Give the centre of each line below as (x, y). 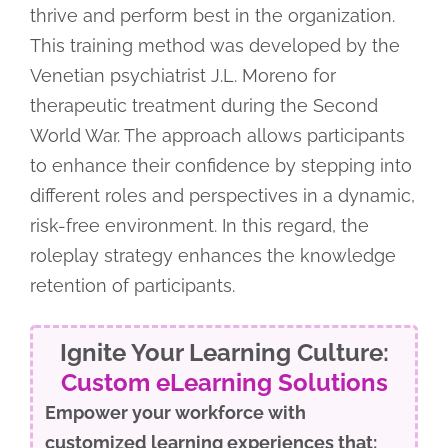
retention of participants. (132, 285)
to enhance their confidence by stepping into (220, 165)
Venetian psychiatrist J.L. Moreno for (182, 75)
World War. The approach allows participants (217, 135)
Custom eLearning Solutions (224, 382)
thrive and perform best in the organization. (212, 15)
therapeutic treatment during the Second (203, 105)
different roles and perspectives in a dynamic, (222, 195)
